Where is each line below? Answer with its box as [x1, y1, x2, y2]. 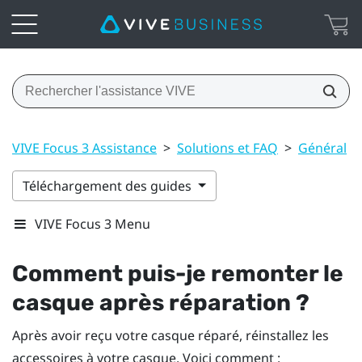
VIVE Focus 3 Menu [35, 214, 150, 233]
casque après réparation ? [12, 288, 309, 316]
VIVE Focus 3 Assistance [12, 138, 157, 157]
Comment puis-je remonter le [12, 259, 343, 287]
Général [298, 138, 347, 157]
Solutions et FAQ [177, 138, 278, 157]
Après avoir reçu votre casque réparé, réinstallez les [12, 326, 329, 344]
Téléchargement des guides [23, 176, 195, 195]
